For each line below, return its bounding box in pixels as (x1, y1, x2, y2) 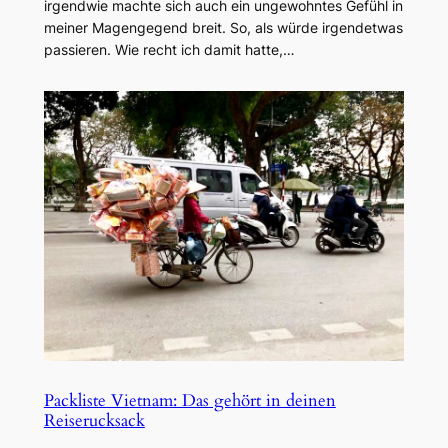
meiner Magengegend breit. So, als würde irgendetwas (43, 18, 403, 36)
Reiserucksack (43, 408, 145, 432)
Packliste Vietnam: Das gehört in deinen (43, 388, 336, 412)
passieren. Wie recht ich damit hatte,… (43, 40, 295, 58)
